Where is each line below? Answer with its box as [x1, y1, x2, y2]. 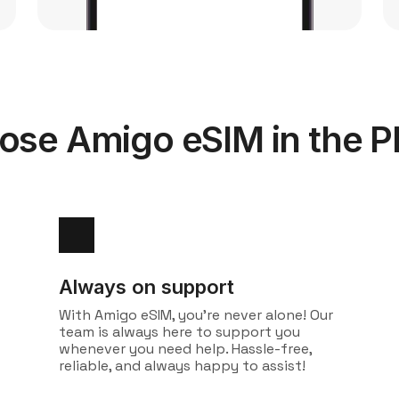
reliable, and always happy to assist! [59, 356, 305, 375]
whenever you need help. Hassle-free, [59, 339, 312, 358]
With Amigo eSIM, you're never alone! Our [59, 305, 333, 324]
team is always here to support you [59, 322, 300, 341]
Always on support [59, 275, 234, 298]
